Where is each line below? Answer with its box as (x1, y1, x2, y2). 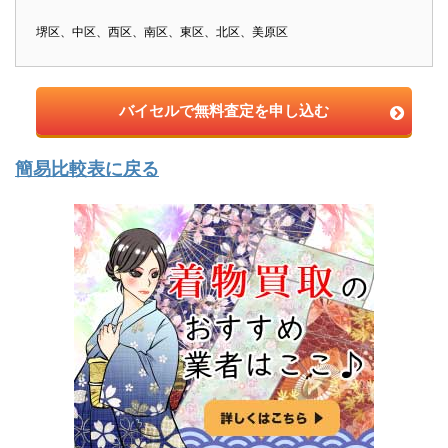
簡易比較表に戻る (15, 157, 159, 179)
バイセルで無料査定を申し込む (119, 100, 329, 120)
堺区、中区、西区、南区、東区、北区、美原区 (36, 23, 288, 39)
